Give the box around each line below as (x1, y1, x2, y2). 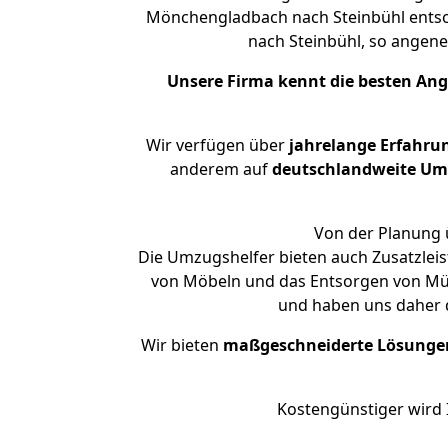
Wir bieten (141, 334, 223, 356)
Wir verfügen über (145, 134, 285, 156)
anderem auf (169, 158, 272, 180)
